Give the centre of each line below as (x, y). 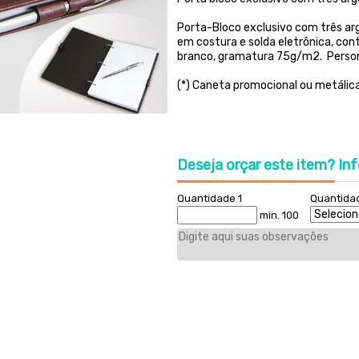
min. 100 (278, 215)
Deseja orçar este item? (256, 165)
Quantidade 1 (209, 198)
